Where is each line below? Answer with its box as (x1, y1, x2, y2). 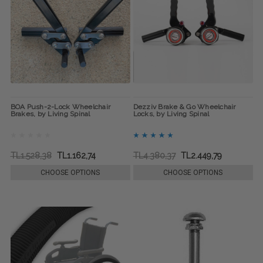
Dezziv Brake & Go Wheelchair (133, 103, 236, 112)
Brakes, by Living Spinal (10, 110, 90, 119)
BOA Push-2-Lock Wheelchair (10, 103, 110, 112)
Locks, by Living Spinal (133, 110, 210, 119)
